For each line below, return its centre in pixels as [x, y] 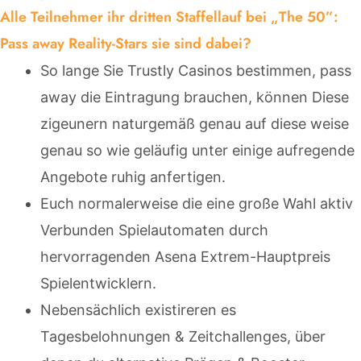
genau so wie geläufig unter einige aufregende [197, 151]
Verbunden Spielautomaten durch [154, 230]
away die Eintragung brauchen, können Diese [195, 98]
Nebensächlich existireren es [138, 310]
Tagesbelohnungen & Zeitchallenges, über [183, 337]
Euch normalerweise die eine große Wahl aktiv [197, 204]
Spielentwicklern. [98, 284]
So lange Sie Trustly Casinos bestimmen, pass [196, 71]
